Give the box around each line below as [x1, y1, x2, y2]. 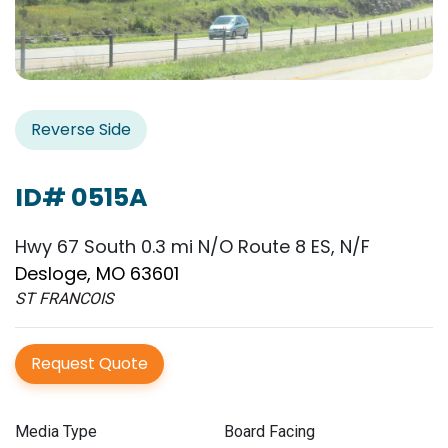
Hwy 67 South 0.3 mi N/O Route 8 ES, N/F [15, 234, 370, 260]
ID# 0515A [15, 180, 148, 216]
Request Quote [31, 352, 148, 376]
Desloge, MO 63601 [15, 261, 179, 287]
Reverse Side [31, 118, 131, 142]
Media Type [15, 422, 97, 442]
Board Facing [224, 422, 315, 442]
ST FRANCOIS [15, 289, 114, 309]
